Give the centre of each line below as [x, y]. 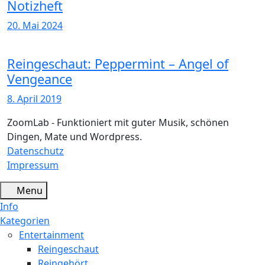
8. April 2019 [34, 98]
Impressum [33, 165]
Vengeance [40, 79]
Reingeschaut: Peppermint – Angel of [118, 63]
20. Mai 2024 [35, 25]
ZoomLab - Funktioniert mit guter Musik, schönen [118, 122]
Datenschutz [35, 151]
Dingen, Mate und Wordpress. [75, 136]
